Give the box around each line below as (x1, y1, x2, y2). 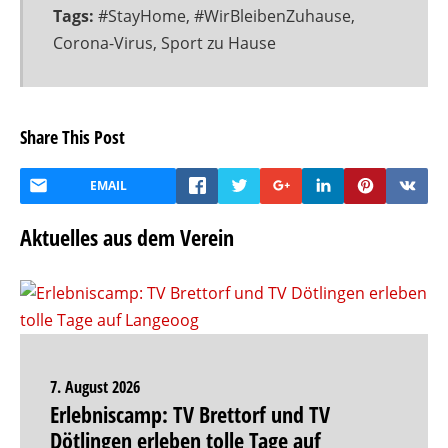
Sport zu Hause (161, 32, 276, 54)
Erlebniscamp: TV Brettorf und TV (50, 399, 330, 429)
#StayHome (98, 5, 186, 27)
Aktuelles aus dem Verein (20, 222, 234, 252)
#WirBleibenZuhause (194, 5, 351, 27)
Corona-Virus (53, 32, 153, 54)
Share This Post (20, 125, 125, 149)
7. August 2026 (50, 376, 140, 398)
